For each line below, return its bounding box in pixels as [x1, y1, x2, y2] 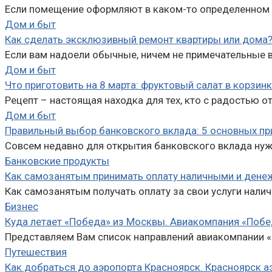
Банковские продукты [5, 154, 109, 167]
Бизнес [5, 200, 38, 212]
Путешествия [5, 245, 67, 258]
